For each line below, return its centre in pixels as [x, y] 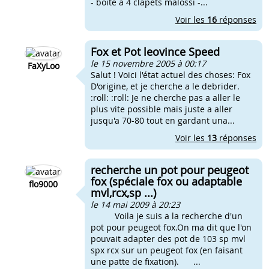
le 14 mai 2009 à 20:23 [135, 204]
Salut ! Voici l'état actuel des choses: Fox [171, 75]
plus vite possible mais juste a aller [162, 109]
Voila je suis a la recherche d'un [167, 216]
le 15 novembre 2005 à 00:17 [148, 63]
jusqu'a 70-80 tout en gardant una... [163, 120]
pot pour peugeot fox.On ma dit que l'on [171, 227]
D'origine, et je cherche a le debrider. [165, 86]
